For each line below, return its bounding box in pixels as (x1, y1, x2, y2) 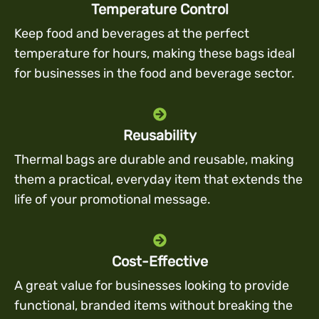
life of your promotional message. (14, 192, 211, 208)
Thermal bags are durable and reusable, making (14, 152, 294, 168)
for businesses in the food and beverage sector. (14, 65, 295, 81)
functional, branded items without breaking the (14, 298, 293, 314)
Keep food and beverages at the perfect (14, 25, 249, 41)
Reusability (122, 127, 197, 145)
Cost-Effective (111, 253, 208, 271)
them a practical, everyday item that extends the (14, 172, 303, 188)
